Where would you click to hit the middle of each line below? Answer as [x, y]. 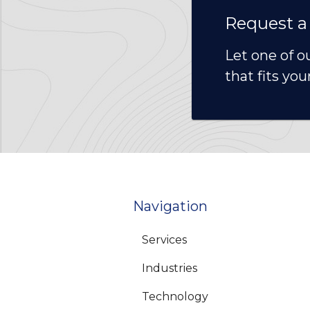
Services [164, 240]
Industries [170, 268]
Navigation [170, 207]
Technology [175, 297]
